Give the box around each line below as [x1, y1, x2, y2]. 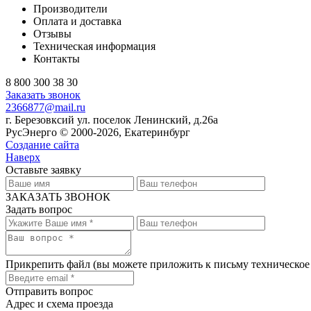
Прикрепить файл [6, 258, 90, 271]
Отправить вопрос [6, 285, 93, 298]
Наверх [6, 151, 40, 164]
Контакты [33, 53, 80, 65]
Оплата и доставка [33, 15, 121, 28]
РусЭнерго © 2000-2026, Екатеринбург [6, 126, 190, 139]
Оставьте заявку [6, 164, 81, 176]
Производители [33, 3, 108, 15]
